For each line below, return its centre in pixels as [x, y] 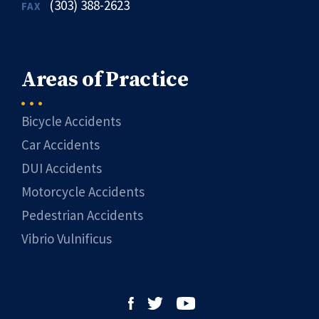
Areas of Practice [105, 80]
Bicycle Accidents [71, 121]
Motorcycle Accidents [83, 192]
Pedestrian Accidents [82, 215]
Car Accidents [61, 145]
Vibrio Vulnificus [67, 239]
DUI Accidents [62, 168]
